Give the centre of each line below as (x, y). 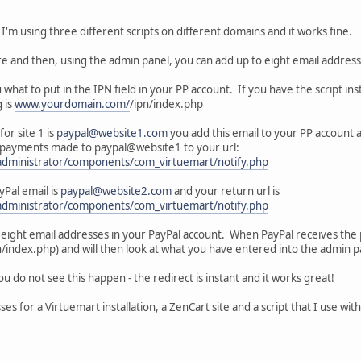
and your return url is (226, 191)
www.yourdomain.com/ (72, 104)
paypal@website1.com (112, 133)
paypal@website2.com (116, 191)
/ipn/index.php (166, 104)
